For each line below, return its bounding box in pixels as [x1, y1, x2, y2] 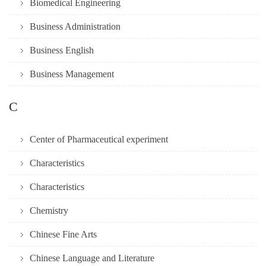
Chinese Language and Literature [30, 253, 154, 264]
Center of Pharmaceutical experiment [30, 134, 168, 145]
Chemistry [30, 205, 68, 216]
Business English [30, 45, 94, 56]
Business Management [30, 69, 114, 80]
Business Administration [30, 21, 121, 32]
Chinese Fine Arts [30, 229, 97, 240]
